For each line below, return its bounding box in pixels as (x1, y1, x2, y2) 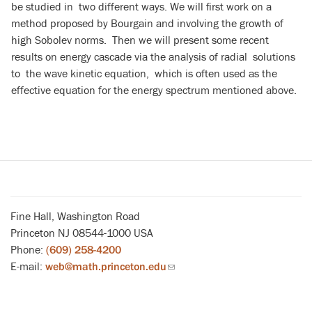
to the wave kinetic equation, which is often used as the (11, 67, 277, 80)
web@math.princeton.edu (45, 260, 166, 272)
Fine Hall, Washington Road (10, 210, 140, 223)
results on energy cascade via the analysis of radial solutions (11, 50, 295, 63)
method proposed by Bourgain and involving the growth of (11, 17, 283, 30)
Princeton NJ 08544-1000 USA (10, 226, 153, 240)
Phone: (10, 243, 46, 256)
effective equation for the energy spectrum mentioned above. (11, 84, 297, 97)
